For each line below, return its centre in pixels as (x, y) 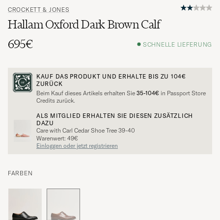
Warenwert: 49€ (57, 138)
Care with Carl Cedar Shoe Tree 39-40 (86, 131)
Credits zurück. (56, 101)
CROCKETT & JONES (39, 10)
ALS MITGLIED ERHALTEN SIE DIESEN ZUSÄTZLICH (115, 116)
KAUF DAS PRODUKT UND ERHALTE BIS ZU (104, 77)
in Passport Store (182, 93)
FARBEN (20, 173)
